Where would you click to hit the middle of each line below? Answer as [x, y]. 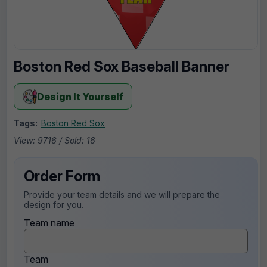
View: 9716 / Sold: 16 [55, 140]
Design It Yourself [80, 96]
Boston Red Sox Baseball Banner [122, 66]
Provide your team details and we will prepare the [122, 194]
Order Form [62, 176]
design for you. [54, 204]
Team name [49, 223]
